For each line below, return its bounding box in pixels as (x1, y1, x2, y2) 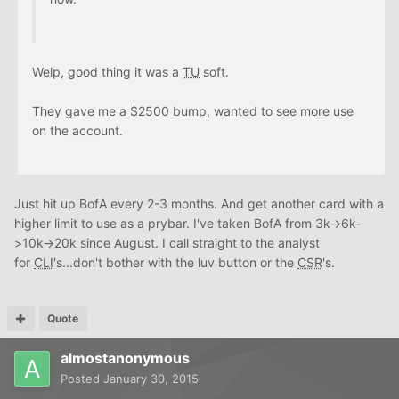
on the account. (32, 122, 123, 138)
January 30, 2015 (103, 370, 199, 386)
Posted (61, 370, 103, 386)
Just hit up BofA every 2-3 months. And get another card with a (14, 195, 384, 211)
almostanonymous (61, 348, 190, 367)
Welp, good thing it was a (32, 63, 183, 79)
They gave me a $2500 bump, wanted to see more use (32, 102, 354, 118)
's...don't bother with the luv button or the (53, 254, 297, 270)
